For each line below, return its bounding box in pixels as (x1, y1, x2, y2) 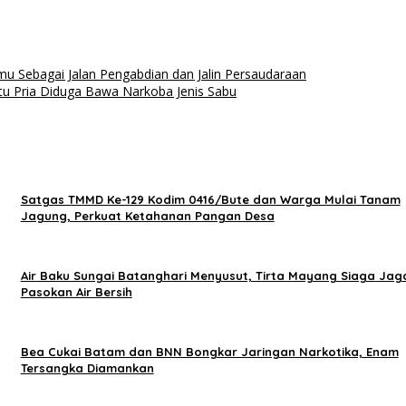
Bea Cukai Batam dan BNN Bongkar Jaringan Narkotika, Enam (20, 344, 399, 360)
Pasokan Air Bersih (20, 285, 132, 300)
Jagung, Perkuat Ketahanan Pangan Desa (20, 208, 275, 224)
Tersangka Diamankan (20, 361, 154, 376)
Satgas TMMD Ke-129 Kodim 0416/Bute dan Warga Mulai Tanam (20, 192, 401, 208)
